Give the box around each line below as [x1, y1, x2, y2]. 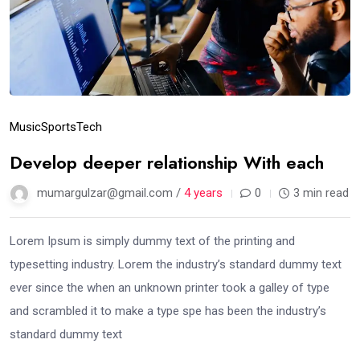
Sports [41, 120, 76, 135]
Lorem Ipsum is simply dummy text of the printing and [10, 234, 295, 249]
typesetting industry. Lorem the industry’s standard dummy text [10, 257, 342, 272]
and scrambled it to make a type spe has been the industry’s [10, 304, 326, 319]
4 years [184, 186, 223, 201]
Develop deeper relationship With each [10, 149, 324, 176]
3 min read [293, 186, 349, 201]
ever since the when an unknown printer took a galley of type [10, 280, 329, 296]
